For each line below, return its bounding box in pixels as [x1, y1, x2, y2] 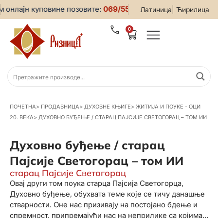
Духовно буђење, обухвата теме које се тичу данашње [10, 189, 205, 199]
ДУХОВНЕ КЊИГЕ [84, 103, 131, 110]
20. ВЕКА [10, 114, 34, 121]
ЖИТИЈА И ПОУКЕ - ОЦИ [136, 103, 200, 110]
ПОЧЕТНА [10, 103, 36, 110]
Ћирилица [176, 5, 209, 14]
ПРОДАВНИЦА [41, 103, 79, 110]
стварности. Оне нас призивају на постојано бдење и [10, 200, 198, 210]
